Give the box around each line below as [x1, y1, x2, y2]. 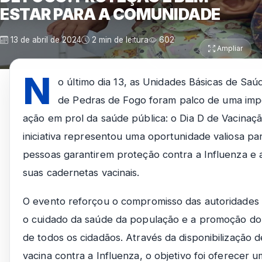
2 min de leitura [89, 35, 149, 44]
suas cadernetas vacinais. [23, 167, 140, 178]
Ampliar [215, 44, 243, 53]
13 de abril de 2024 [8, 35, 81, 44]
